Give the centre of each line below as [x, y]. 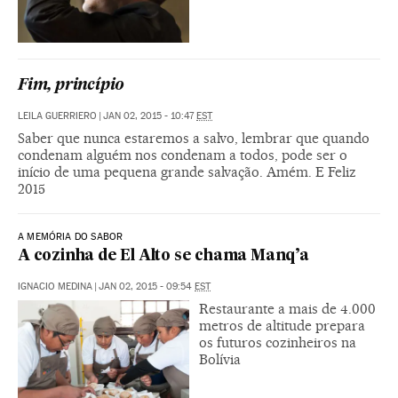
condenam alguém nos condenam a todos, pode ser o [183, 155]
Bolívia [220, 359]
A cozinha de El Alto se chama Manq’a [163, 256]
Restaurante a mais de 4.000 [287, 308]
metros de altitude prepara [282, 325]
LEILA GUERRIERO [57, 115]
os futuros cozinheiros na [278, 342]
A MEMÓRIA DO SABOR [71, 236]
